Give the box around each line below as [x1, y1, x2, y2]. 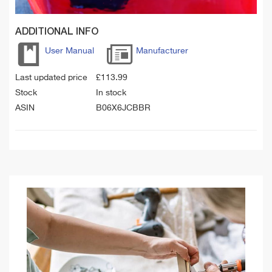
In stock [96, 89, 126, 98]
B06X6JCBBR [96, 104, 151, 113]
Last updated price [15, 73, 87, 83]
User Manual [45, 47, 94, 56]
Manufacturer [136, 47, 188, 56]
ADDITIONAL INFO [15, 27, 98, 37]
